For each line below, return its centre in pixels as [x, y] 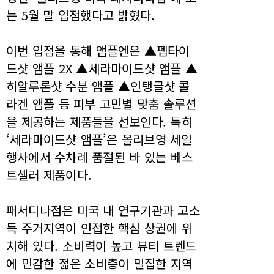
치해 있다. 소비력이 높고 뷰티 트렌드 [102, 246]
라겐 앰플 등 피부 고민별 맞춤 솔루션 [102, 104]
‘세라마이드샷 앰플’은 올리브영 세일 [99, 139]
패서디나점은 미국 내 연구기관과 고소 [103, 210]
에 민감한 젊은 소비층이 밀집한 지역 [99, 263]
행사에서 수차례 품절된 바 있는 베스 [99, 157]
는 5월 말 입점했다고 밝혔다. [81, 15]
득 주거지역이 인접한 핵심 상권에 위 [99, 228]
